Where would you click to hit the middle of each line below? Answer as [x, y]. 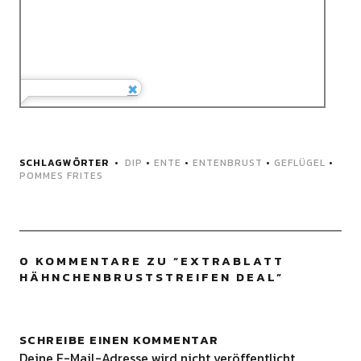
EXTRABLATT [232, 261]
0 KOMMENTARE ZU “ [100, 261]
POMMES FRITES [61, 176]
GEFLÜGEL [299, 163]
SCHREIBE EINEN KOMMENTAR [119, 340]
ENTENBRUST [227, 163]
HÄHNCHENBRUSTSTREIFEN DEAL [147, 277]
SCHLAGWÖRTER [64, 163]
